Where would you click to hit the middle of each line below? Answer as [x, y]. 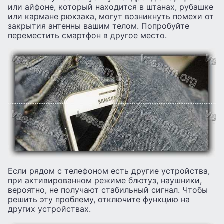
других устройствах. [49, 209]
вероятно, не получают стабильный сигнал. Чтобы [108, 190]
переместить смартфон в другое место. [87, 36]
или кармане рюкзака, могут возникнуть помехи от [111, 17]
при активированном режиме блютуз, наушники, [105, 181]
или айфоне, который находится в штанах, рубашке [111, 7]
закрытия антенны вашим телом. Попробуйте [99, 26]
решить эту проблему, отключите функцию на [99, 200]
